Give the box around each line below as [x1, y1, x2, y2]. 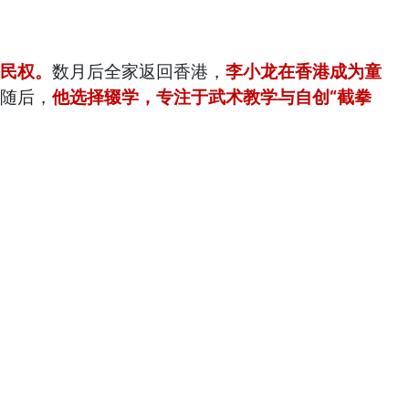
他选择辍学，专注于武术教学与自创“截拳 [52, 86, 372, 108]
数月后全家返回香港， [52, 60, 226, 82]
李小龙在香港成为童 [225, 60, 383, 82]
